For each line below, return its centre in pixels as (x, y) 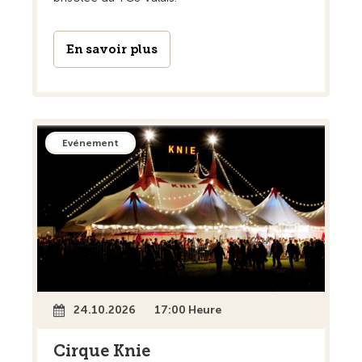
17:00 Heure (188, 310)
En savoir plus (112, 50)
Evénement (90, 143)
